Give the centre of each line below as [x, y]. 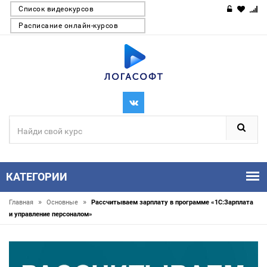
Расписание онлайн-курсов [68, 26]
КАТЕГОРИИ [37, 177]
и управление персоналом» [51, 214]
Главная [22, 202]
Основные [63, 202]
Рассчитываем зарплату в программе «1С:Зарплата [172, 202]
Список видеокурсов [56, 9]
